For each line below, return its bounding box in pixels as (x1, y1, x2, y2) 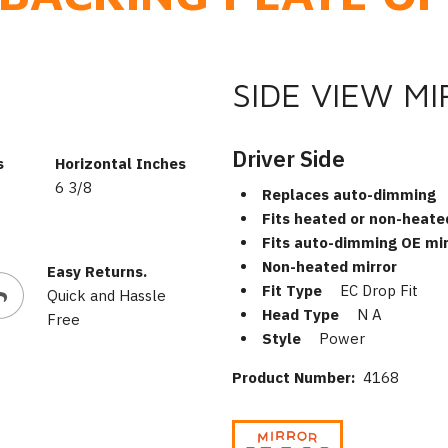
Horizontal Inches (54, 153, 186, 173)
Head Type (261, 305, 339, 324)
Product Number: (231, 368, 363, 387)
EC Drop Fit (339, 281, 418, 300)
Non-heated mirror (261, 257, 397, 276)
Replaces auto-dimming (261, 185, 436, 204)
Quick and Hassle (46, 285, 166, 305)
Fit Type (261, 281, 322, 300)
